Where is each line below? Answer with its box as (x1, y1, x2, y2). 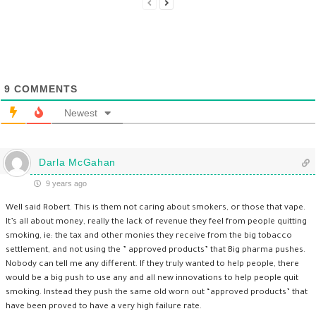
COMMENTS (11, 83, 78, 95)
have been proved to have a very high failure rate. (6, 302, 202, 312)
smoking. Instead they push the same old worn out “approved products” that (6, 288, 308, 298)
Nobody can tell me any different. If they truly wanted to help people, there (6, 260, 299, 269)
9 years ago (44, 178, 87, 188)
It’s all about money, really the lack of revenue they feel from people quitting (6, 217, 307, 227)
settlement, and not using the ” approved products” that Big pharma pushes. (6, 245, 305, 255)
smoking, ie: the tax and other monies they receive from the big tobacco (6, 231, 292, 241)
